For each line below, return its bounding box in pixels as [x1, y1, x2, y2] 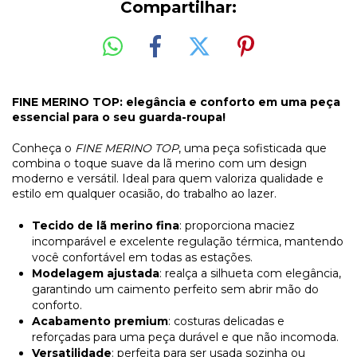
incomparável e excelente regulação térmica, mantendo [32, 233, 343, 249]
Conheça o [12, 140, 75, 155]
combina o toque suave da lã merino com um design [12, 155, 307, 171]
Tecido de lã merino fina [32, 218, 179, 233]
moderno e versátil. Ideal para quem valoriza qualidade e [12, 171, 324, 186]
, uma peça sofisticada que [178, 140, 327, 155]
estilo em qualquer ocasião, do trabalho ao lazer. [12, 186, 277, 201]
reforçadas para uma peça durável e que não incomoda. [32, 329, 339, 344]
